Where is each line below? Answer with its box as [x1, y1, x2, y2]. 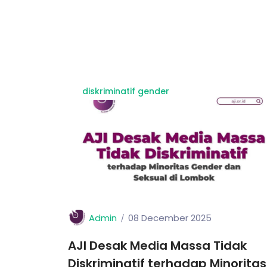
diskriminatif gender [82, 85, 169, 98]
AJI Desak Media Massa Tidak [68, 237, 247, 254]
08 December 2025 [128, 212, 212, 225]
